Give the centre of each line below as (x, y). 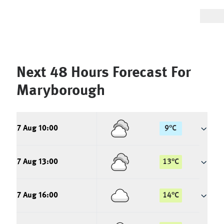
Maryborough (61, 91)
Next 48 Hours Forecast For (104, 73)
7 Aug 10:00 (37, 128)
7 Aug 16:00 (37, 195)
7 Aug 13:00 (37, 162)
